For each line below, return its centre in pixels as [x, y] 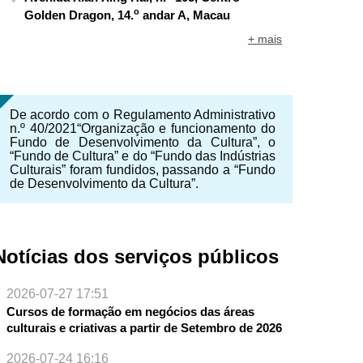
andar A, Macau [185, 15]
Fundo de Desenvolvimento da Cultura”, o [143, 143]
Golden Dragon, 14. [79, 15]
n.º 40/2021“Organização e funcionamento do [143, 129]
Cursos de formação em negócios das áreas [130, 312]
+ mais [265, 39]
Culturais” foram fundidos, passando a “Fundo [143, 170]
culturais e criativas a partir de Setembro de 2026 [144, 328]
